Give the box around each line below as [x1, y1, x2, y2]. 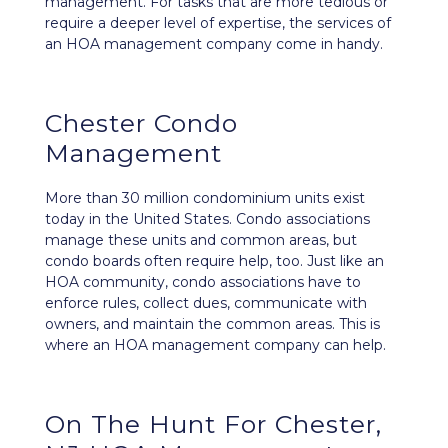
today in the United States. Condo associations [45, 210, 370, 228]
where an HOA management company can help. [45, 336, 386, 354]
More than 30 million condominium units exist [45, 189, 365, 207]
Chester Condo [45, 108, 238, 138]
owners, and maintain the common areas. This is [45, 315, 380, 333]
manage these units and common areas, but [45, 231, 357, 249]
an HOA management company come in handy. [45, 35, 383, 53]
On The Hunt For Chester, [45, 409, 382, 439]
